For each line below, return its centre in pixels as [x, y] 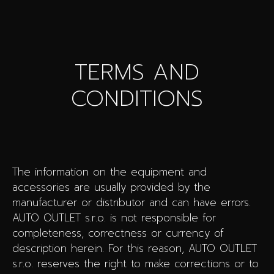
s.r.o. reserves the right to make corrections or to [135, 264]
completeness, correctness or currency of [118, 233]
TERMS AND [137, 72]
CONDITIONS [137, 98]
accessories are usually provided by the [111, 187]
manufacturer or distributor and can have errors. [131, 203]
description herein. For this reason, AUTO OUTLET [135, 249]
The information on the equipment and [109, 172]
